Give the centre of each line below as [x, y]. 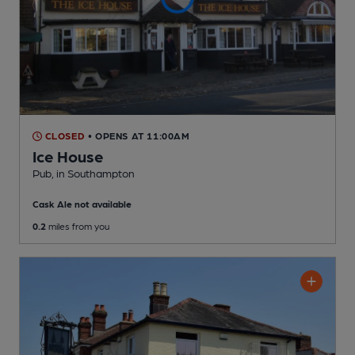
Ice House [68, 157]
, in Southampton [93, 173]
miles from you [78, 226]
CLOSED [64, 136]
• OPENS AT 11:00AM [139, 136]
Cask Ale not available [82, 204]
